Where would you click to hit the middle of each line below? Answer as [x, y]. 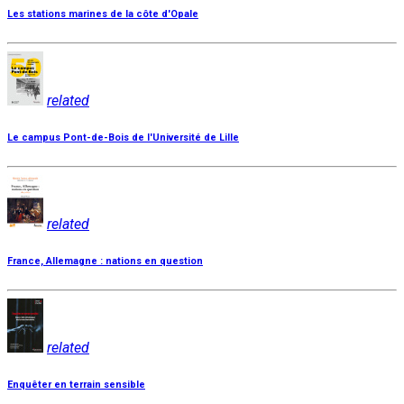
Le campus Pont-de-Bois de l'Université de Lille [123, 138]
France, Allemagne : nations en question [105, 262]
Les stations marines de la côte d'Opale [103, 14]
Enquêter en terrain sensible [76, 385]
